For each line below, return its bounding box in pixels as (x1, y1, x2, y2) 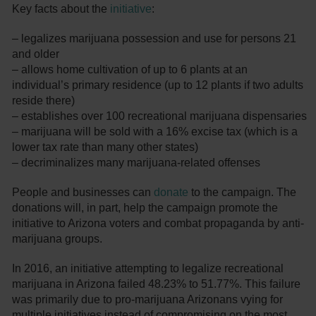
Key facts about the (12, 3, 111, 16)
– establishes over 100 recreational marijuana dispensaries (12, 110, 308, 123)
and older (12, 48, 60, 61)
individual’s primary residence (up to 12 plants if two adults (12, 79, 304, 92)
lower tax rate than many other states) (12, 141, 199, 154)
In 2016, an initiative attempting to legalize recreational (12, 262, 284, 275)
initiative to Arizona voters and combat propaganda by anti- (12, 217, 305, 230)
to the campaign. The (188, 186, 297, 199)
